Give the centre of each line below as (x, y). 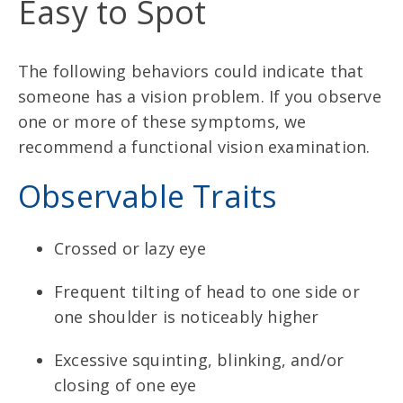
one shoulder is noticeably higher (187, 316)
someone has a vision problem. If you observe (200, 96)
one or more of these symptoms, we (162, 121)
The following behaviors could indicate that (191, 71)
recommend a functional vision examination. (197, 146)
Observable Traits (148, 196)
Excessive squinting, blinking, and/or (199, 359)
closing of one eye (125, 385)
